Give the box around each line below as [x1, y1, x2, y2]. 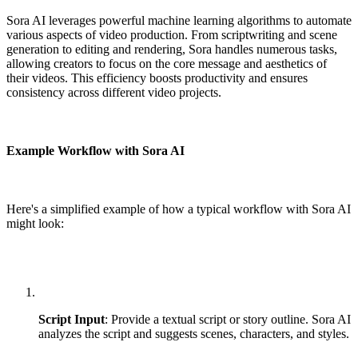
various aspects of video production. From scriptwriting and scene [6, 27, 337, 42]
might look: [6, 217, 64, 231]
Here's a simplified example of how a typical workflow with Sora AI [6, 202, 351, 217]
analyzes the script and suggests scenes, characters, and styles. [38, 327, 349, 341]
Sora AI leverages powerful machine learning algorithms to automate [6, 13, 352, 27]
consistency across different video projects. [6, 85, 221, 99]
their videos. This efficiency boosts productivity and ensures [6, 70, 308, 85]
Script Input [38, 312, 105, 327]
